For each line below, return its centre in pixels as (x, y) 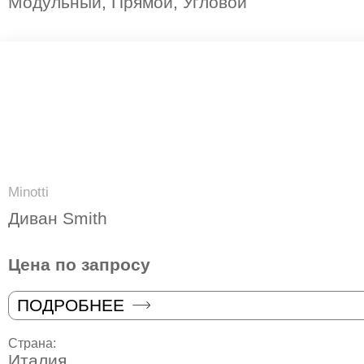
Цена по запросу (79, 264)
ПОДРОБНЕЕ (71, 305)
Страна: (34, 343)
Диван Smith (58, 219)
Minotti (28, 193)
